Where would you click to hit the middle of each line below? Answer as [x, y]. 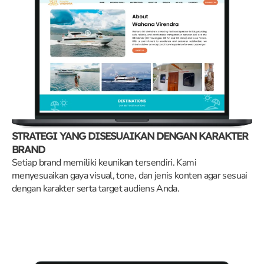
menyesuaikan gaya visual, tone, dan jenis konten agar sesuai [130, 175]
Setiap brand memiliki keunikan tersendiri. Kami [104, 162]
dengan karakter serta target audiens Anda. [96, 188]
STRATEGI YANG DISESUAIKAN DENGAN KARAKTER [130, 136]
